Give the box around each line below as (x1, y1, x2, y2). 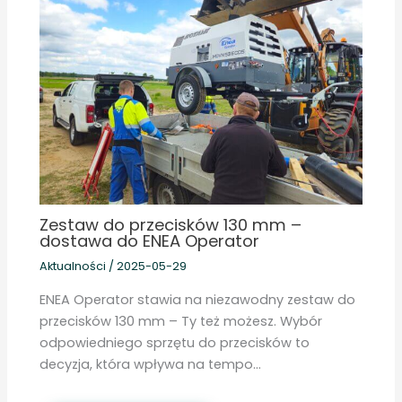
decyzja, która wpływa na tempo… (39, 354, 262, 373)
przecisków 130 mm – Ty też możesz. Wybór (39, 311, 323, 330)
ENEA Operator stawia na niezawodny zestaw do (39, 290, 356, 309)
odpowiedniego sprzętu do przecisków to (39, 333, 310, 352)
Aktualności (39, 258, 107, 275)
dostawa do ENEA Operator (39, 230, 260, 253)
